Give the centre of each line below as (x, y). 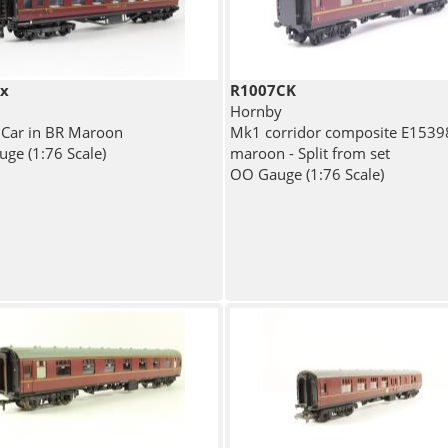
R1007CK (262, 90)
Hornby (255, 111)
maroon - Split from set (309, 153)
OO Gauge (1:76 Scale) (306, 174)
